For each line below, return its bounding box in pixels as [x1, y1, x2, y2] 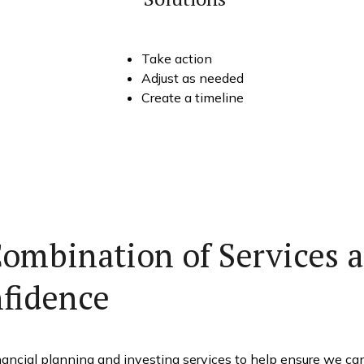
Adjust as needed [141, 69, 244, 86]
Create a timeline [141, 89, 244, 106]
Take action [141, 50, 212, 67]
